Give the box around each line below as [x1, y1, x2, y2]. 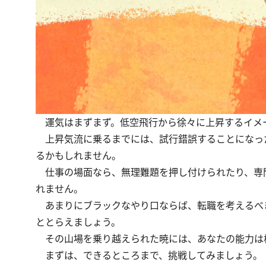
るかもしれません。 [36, 149, 121, 163]
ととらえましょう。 [36, 216, 121, 229]
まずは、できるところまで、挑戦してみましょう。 [36, 249, 262, 262]
